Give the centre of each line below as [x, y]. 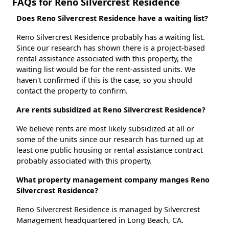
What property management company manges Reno [113, 180]
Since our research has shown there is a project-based [111, 48]
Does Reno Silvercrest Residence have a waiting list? [112, 18]
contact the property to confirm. [72, 91]
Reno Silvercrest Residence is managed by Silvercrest [108, 210]
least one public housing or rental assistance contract [110, 150]
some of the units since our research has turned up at [110, 140]
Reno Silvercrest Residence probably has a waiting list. [111, 37]
